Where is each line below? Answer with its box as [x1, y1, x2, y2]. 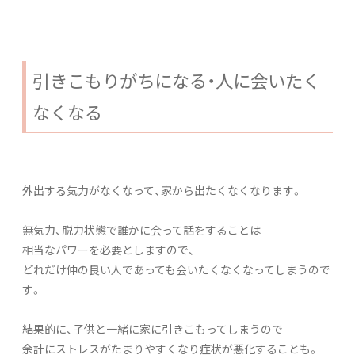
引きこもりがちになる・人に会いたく [32, 67, 320, 94]
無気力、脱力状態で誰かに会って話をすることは [22, 221, 261, 238]
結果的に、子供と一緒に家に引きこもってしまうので [22, 320, 283, 337]
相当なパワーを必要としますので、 [22, 241, 195, 258]
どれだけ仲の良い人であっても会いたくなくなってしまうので [22, 261, 330, 277]
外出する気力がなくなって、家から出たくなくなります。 [22, 181, 303, 198]
